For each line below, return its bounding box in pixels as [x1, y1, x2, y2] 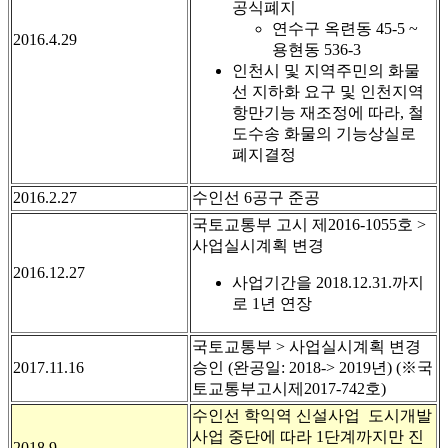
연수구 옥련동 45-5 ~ [272, 20, 418, 38]
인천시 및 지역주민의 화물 [232, 62, 420, 80]
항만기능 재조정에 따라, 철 [232, 104, 424, 122]
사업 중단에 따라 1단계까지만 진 [192, 428, 424, 446]
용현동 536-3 [272, 41, 361, 59]
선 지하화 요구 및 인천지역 [232, 83, 424, 101]
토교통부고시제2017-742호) [192, 380, 386, 398]
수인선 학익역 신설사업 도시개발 [192, 407, 432, 425]
